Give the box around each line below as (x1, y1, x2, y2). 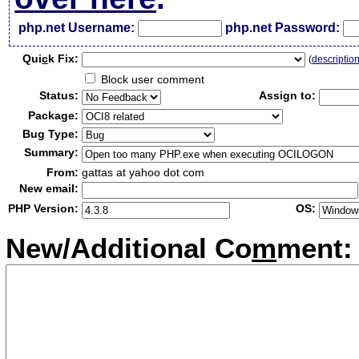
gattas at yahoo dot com (82, 166, 205, 179)
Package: (28, 109, 79, 122)
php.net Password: (225, 21, 341, 34)
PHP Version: (8, 202, 79, 215)
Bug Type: (22, 127, 79, 140)
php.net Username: (18, 21, 135, 34)
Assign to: (259, 89, 317, 102)
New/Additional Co (6, 232, 252, 264)
